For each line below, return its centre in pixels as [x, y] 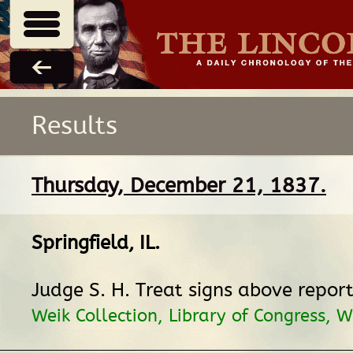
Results [74, 126]
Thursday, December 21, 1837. [179, 185]
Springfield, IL [93, 243]
